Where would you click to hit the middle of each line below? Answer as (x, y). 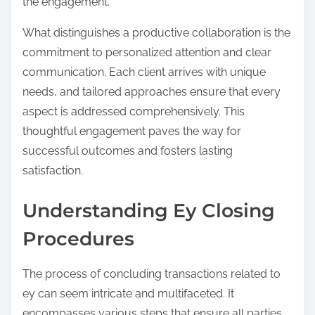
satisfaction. (53, 171)
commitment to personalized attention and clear (147, 53)
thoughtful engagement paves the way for (132, 131)
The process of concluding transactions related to (152, 274)
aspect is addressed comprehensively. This (134, 112)
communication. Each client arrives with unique (144, 72)
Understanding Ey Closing (149, 210)
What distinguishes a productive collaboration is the (156, 33)
